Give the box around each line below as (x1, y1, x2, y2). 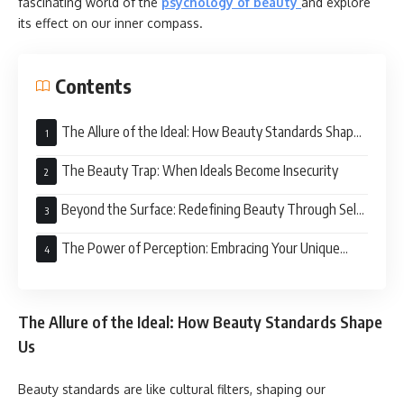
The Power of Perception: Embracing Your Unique (61, 238, 340, 257)
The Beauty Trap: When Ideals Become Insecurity (61, 161, 338, 179)
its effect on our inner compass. (18, 15, 203, 31)
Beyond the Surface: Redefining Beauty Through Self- (61, 199, 367, 218)
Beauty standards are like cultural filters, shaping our (18, 381, 326, 397)
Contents (55, 72, 132, 98)
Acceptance (36, 228, 101, 247)
